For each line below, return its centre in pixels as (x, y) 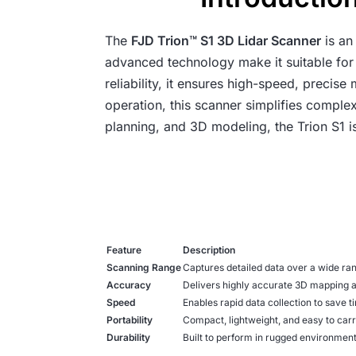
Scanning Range (144, 267)
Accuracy (129, 285)
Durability (129, 337)
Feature (124, 250)
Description (209, 250)
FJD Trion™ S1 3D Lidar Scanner (226, 41)
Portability (130, 320)
